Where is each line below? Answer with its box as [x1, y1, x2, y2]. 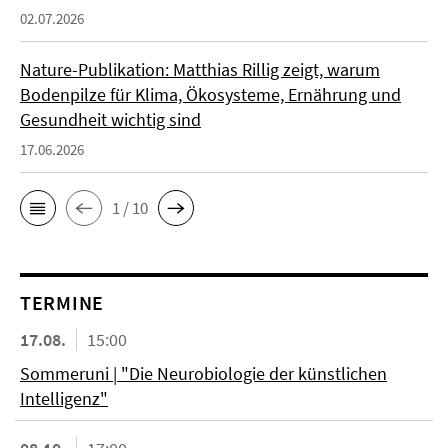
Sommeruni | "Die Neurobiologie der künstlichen [20, 362, 387, 385]
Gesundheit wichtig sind [20, 108, 201, 131]
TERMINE [20, 290, 104, 315]
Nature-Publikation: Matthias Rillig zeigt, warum [20, 58, 380, 81]
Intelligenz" [20, 387, 108, 410]
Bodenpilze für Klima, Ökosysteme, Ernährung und [20, 83, 401, 106]
